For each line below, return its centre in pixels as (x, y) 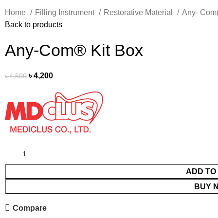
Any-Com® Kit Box (74, 50)
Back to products (34, 25)
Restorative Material (139, 13)
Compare (30, 208)
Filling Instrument (66, 13)
